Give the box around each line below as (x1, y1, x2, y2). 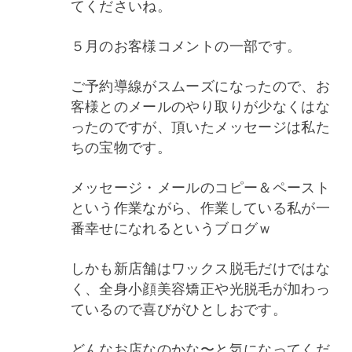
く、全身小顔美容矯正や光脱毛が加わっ (70, 277, 331, 298)
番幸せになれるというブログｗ (70, 216, 273, 237)
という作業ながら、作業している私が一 (70, 196, 331, 217)
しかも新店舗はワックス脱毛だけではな (70, 256, 331, 277)
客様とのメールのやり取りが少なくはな (70, 94, 331, 115)
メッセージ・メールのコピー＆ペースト (70, 175, 331, 196)
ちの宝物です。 (70, 135, 172, 156)
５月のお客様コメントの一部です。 (70, 34, 302, 55)
